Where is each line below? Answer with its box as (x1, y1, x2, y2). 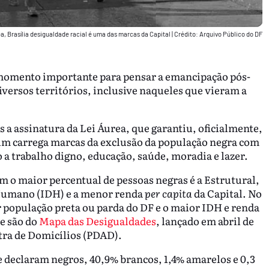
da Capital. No (192, 185, 262, 201)
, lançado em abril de (156, 213, 254, 228)
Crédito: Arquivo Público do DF (174, 29, 262, 38)
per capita (144, 185, 192, 201)
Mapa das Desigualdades (38, 213, 156, 228)
